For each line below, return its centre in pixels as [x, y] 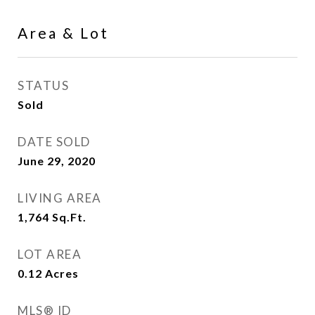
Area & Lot [63, 33]
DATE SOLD [54, 142]
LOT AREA [50, 254]
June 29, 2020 [57, 161]
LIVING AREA [60, 198]
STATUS [43, 85]
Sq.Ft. [69, 217]
